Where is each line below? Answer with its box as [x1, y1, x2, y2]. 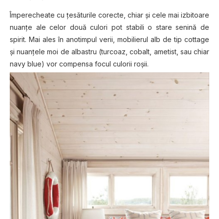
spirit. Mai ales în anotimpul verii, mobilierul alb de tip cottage [10, 35, 209, 44]
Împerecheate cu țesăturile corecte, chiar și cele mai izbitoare [10, 11, 209, 20]
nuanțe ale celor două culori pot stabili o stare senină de [10, 23, 209, 32]
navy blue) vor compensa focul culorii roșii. [10, 60, 149, 68]
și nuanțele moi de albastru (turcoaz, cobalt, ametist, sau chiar [10, 47, 209, 56]
